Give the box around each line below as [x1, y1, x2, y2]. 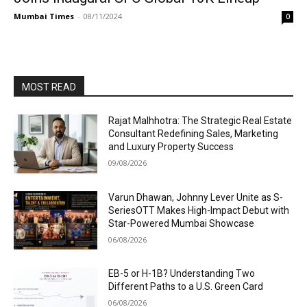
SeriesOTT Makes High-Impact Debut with [108, 204, 290, 216]
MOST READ [22, 82, 76, 93]
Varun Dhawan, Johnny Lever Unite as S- [108, 191, 284, 203]
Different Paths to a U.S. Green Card [108, 281, 264, 293]
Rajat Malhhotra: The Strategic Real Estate [108, 115, 293, 126]
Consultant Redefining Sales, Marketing [108, 128, 279, 139]
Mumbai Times [14, 11, 74, 21]
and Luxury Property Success [108, 141, 234, 152]
